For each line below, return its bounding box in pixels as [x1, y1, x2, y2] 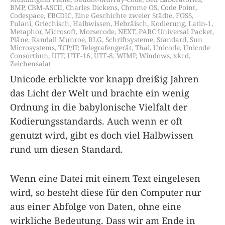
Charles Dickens [66, 2, 118, 12]
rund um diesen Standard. [10, 143, 123, 155]
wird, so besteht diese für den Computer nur [10, 186, 201, 198]
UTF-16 [67, 50, 90, 60]
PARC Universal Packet [139, 26, 212, 36]
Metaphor [10, 26, 41, 36]
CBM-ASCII [28, 2, 62, 12]
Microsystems [10, 42, 55, 52]
